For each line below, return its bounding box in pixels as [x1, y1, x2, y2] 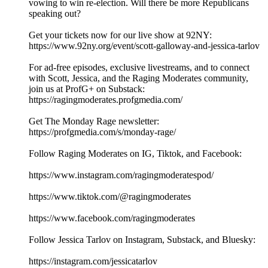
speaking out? [29, 8, 81, 19]
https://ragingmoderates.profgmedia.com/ [29, 95, 182, 105]
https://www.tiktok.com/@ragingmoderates [29, 191, 191, 202]
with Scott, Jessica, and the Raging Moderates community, [29, 73, 248, 84]
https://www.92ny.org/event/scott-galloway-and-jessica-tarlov [29, 41, 260, 51]
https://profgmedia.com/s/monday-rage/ [29, 127, 176, 138]
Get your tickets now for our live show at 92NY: [29, 30, 212, 41]
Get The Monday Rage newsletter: [29, 116, 159, 127]
